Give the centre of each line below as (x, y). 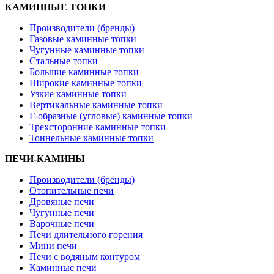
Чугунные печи (62, 212)
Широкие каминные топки (86, 83)
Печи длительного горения (86, 234)
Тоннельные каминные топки (91, 138)
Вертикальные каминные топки (96, 105)
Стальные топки (64, 61)
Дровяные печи (62, 201)
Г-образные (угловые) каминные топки (111, 116)
